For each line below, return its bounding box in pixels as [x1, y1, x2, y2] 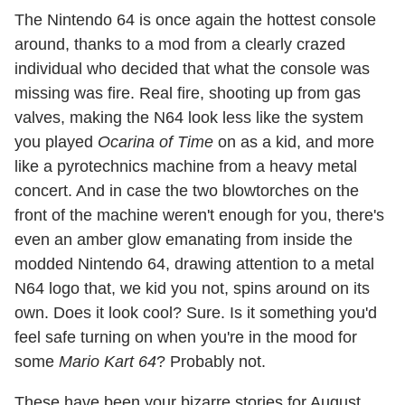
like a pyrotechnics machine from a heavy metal [14, 156, 357, 175]
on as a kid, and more [213, 132, 374, 151]
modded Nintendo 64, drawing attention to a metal [14, 254, 374, 273]
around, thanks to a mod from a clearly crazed [14, 34, 345, 53]
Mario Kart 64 [59, 352, 156, 371]
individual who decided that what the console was [14, 59, 370, 78]
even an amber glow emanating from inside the [14, 230, 353, 249]
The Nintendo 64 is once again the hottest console [14, 10, 376, 29]
